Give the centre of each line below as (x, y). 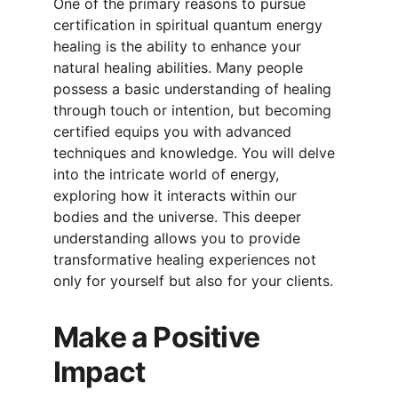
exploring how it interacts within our (177, 195)
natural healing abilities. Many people (180, 68)
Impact (99, 372)
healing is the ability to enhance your (179, 46)
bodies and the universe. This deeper (179, 217)
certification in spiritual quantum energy (190, 25)
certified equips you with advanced (175, 131)
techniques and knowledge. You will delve (196, 153)
